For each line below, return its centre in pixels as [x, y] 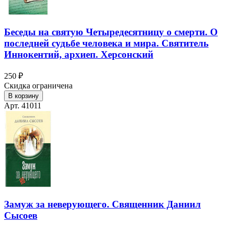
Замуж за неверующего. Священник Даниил [102, 204]
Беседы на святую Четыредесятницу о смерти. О [111, 32]
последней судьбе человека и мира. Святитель [106, 43]
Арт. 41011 [23, 106]
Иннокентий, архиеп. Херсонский [79, 55]
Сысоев [21, 215]
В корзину [24, 96]
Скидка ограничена [38, 86]
